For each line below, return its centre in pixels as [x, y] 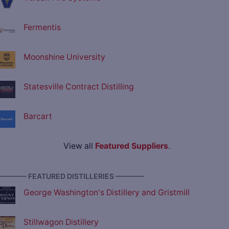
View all [79, 146]
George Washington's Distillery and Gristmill [107, 193]
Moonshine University [64, 57]
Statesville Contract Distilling [79, 87]
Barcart [38, 117]
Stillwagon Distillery [61, 222]
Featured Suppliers [131, 146]
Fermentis [42, 28]
